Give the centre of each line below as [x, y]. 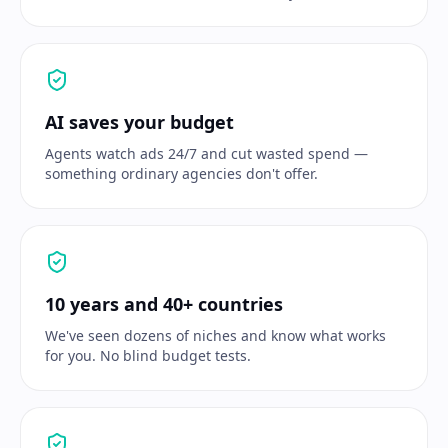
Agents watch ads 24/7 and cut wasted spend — [206, 153]
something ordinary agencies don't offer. [181, 173]
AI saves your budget [139, 122]
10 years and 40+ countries [164, 304]
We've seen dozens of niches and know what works [215, 335]
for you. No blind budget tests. [148, 355]
